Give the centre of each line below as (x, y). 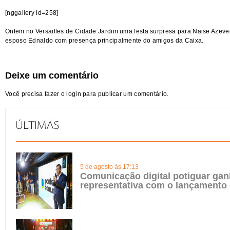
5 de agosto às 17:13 (109, 167)
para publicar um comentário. (125, 94)
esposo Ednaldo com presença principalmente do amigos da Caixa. (104, 41)
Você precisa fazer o (36, 94)
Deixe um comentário (52, 75)
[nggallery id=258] (32, 13)
